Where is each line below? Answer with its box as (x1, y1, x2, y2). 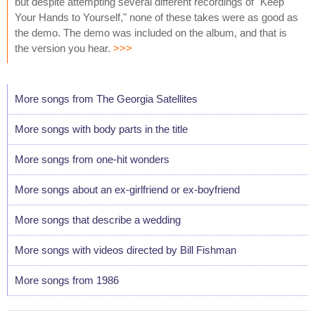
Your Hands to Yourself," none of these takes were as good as (15, 11, 298, 23)
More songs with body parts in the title (15, 122, 188, 135)
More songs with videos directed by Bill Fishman (15, 243, 236, 256)
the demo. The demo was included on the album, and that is (15, 26, 287, 39)
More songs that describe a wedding (15, 213, 181, 226)
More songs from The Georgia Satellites (15, 92, 198, 105)
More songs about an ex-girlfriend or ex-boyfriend (15, 183, 240, 195)
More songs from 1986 (15, 274, 119, 286)
